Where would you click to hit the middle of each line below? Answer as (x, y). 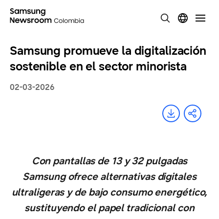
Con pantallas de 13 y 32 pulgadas (109, 161)
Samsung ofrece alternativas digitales (109, 177)
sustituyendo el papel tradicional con (109, 208)
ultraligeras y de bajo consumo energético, (109, 192)
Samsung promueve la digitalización (108, 51)
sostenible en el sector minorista (99, 66)
